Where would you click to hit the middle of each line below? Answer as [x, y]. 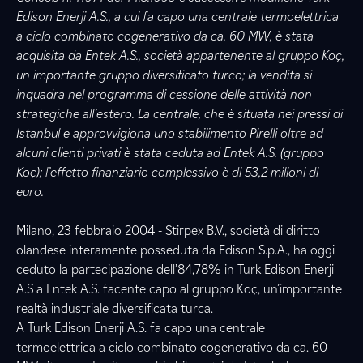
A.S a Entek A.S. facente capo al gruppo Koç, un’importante [179, 289]
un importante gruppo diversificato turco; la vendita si [164, 75]
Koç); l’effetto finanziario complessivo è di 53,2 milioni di [167, 172]
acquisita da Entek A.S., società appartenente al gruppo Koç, [180, 56]
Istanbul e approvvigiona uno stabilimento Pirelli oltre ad [170, 133]
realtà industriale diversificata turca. [115, 308]
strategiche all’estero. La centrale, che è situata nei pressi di [179, 114]
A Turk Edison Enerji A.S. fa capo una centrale [141, 328]
